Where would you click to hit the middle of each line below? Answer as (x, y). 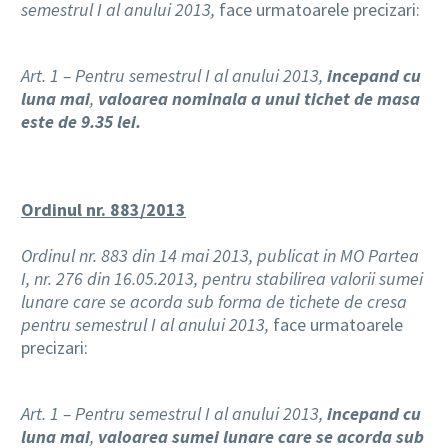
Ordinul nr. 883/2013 (103, 210)
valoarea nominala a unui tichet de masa (259, 98)
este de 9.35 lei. (81, 121)
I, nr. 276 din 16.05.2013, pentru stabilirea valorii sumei (222, 279)
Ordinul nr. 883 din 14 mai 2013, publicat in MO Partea (220, 256)
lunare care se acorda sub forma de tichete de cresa (214, 302)
